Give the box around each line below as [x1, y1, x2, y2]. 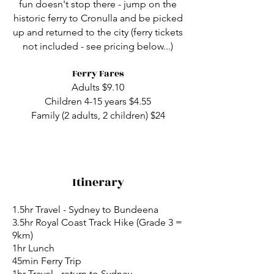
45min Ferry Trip [12, 255, 81, 267]
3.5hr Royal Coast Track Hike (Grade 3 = [12, 217, 182, 228]
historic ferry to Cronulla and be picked [13, 12, 183, 24]
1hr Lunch [12, 242, 54, 254]
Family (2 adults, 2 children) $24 [31, 109, 165, 121]
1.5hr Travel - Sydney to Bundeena [12, 204, 158, 215]
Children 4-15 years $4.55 [45, 95, 151, 107]
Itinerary [72, 174, 124, 191]
